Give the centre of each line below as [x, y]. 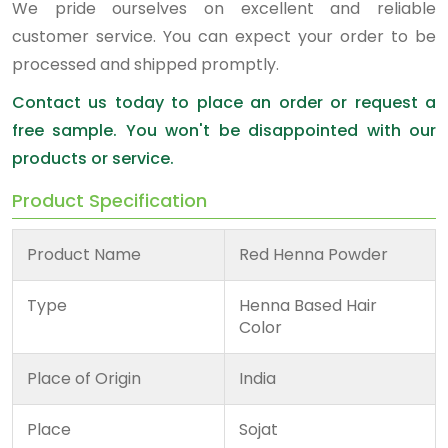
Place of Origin [84, 378]
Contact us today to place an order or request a [224, 102]
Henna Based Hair [308, 305]
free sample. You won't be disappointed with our [224, 130]
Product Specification [109, 200]
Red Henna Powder [313, 254]
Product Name [84, 254]
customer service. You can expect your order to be [224, 36]
